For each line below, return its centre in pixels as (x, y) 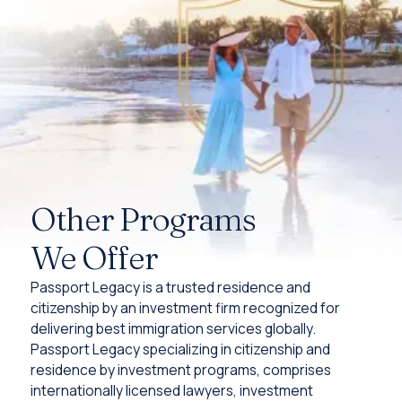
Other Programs (143, 219)
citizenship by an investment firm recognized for (185, 308)
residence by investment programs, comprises (180, 370)
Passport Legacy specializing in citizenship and (180, 350)
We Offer (93, 258)
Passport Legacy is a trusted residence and (170, 288)
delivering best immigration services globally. (173, 329)
